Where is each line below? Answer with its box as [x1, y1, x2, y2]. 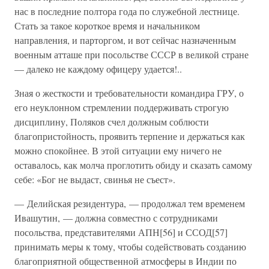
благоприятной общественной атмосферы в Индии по [14, 255, 237, 267]
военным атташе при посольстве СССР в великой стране [14, 48, 249, 61]
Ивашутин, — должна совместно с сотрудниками [14, 211, 218, 224]
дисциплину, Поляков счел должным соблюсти [14, 115, 209, 128]
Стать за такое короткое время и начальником [14, 19, 200, 32]
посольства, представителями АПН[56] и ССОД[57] [14, 226, 228, 238]
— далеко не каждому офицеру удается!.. [14, 62, 182, 75]
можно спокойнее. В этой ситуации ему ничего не [14, 144, 222, 157]
